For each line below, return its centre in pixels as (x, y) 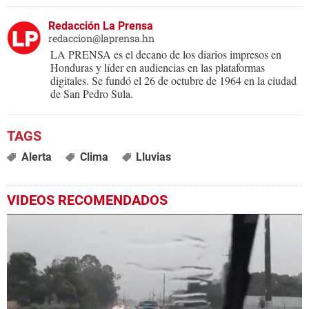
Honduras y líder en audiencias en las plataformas (158, 68)
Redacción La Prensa (101, 26)
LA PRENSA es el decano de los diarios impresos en (166, 54)
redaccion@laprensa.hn (101, 39)
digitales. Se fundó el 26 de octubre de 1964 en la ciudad (173, 81)
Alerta (36, 157)
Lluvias (154, 157)
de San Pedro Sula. (92, 94)
